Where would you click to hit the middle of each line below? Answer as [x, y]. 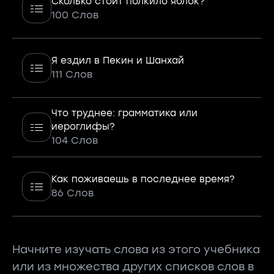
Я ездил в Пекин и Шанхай [118, 61]
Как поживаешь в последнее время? [143, 179]
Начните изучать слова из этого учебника [136, 250]
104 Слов [75, 140]
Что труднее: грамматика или [124, 113]
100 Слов [75, 15]
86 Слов [72, 193]
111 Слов [72, 74]
